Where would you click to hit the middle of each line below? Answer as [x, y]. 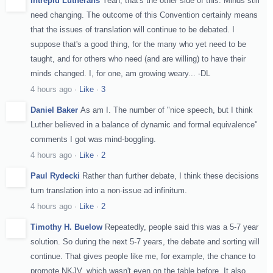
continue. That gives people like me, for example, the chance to [143, 256]
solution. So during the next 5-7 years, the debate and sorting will [145, 241]
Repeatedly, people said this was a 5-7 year [182, 227]
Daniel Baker [54, 110]
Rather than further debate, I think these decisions [171, 175]
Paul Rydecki [55, 175]
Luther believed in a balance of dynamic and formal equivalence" [144, 124]
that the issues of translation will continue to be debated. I [133, 29]
